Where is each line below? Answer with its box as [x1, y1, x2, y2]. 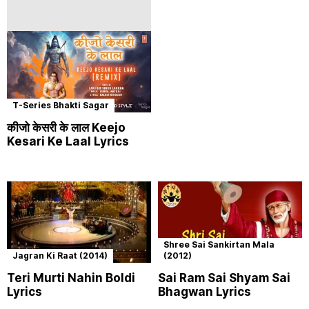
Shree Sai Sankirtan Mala [163, 239, 275, 250]
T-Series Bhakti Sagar [12, 99, 109, 110]
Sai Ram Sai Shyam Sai [158, 270, 290, 285]
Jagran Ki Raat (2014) [12, 250, 108, 261]
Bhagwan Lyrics [158, 284, 251, 299]
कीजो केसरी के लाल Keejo [7, 120, 126, 134]
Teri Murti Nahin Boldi [7, 270, 135, 285]
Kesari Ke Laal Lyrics [7, 134, 129, 148]
